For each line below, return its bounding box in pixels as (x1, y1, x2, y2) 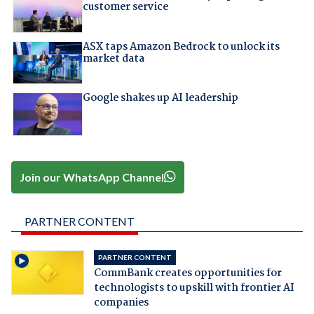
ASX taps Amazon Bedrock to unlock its (82, 38, 280, 55)
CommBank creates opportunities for (93, 265, 282, 282)
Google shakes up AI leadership (82, 90, 238, 107)
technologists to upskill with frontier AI (93, 280, 294, 297)
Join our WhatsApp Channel (20, 170, 165, 184)
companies (93, 294, 149, 312)
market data (82, 50, 144, 67)
